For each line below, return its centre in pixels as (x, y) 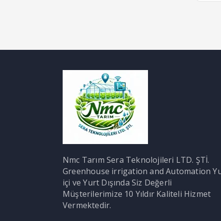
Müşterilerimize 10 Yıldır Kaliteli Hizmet (137, 194)
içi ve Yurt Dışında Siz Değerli (117, 182)
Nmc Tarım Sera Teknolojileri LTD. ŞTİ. (136, 160)
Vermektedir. (87, 205)
